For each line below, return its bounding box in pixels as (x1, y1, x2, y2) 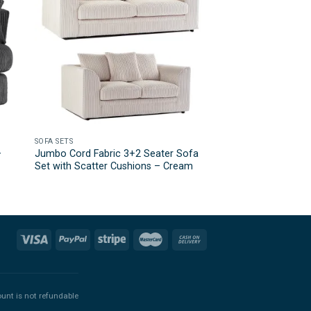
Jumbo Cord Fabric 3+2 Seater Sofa (34, 147, 199, 160)
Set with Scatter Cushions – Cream (34, 160, 193, 172)
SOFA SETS (34, 136, 74, 146)
